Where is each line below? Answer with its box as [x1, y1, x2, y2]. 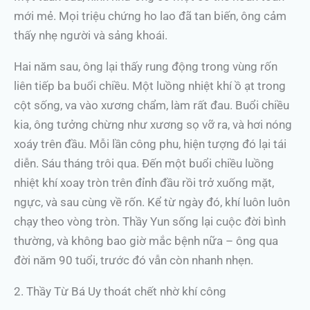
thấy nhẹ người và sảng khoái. [14, 28, 167, 42]
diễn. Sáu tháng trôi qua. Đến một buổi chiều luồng [14, 156, 274, 170]
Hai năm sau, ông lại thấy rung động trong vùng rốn [14, 60, 277, 73]
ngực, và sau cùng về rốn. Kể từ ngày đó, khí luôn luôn [14, 195, 290, 209]
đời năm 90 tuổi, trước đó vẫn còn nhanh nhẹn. [14, 253, 253, 267]
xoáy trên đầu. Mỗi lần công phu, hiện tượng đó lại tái [14, 137, 286, 151]
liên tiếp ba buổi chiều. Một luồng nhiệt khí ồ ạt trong [14, 79, 286, 93]
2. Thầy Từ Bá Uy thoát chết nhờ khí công [14, 284, 226, 298]
